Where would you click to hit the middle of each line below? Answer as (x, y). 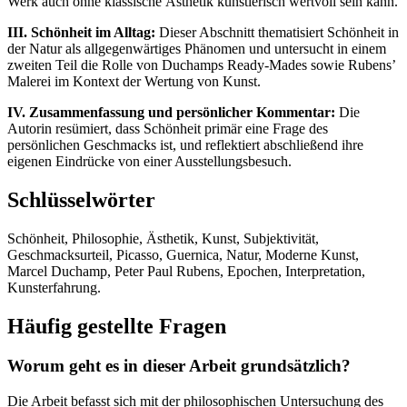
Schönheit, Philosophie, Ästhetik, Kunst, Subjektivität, (163, 238)
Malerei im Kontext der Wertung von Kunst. (134, 81)
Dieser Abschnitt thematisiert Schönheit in (277, 32)
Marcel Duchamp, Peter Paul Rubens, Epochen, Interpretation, (186, 271)
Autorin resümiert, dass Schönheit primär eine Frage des (168, 128)
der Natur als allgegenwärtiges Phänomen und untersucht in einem (197, 48)
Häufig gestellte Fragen (117, 326)
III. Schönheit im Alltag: (81, 32)
